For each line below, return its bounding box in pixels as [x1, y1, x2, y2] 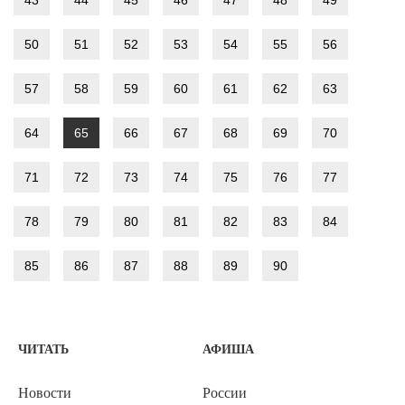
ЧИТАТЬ [18, 343, 69, 357]
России [202, 385, 247, 401]
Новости [18, 385, 71, 401]
